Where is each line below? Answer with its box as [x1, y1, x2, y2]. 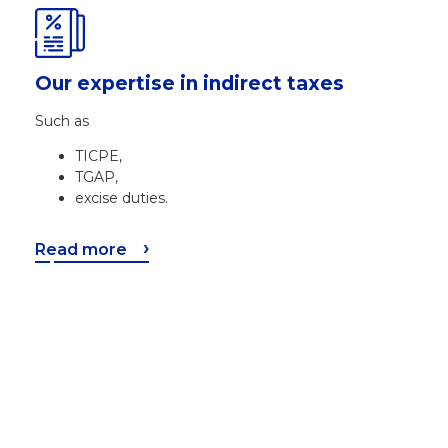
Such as [35, 111, 89, 130]
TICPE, [75, 147, 122, 166]
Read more [35, 240, 127, 260]
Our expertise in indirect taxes [35, 71, 344, 95]
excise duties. [75, 189, 168, 208]
